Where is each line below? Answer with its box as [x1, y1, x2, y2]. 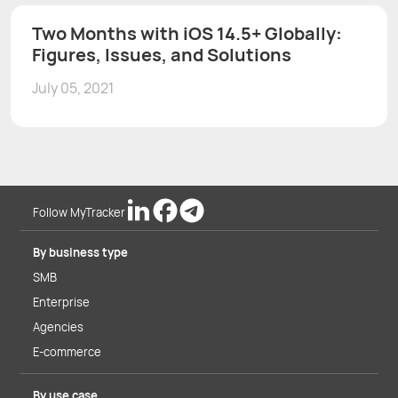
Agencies [33, 319, 84, 335]
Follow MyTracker [33, 204, 125, 220]
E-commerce [33, 344, 101, 360]
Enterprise [33, 294, 90, 310]
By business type [33, 244, 128, 260]
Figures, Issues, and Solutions [32, 42, 291, 67]
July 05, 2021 [32, 77, 114, 98]
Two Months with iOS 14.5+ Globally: [32, 20, 342, 45]
